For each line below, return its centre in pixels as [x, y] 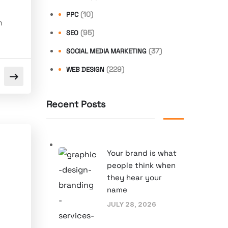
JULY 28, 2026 [132, 204]
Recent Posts [76, 104]
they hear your [134, 177]
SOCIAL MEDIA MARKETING [106, 51]
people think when [141, 165]
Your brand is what [142, 153]
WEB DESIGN [85, 69]
